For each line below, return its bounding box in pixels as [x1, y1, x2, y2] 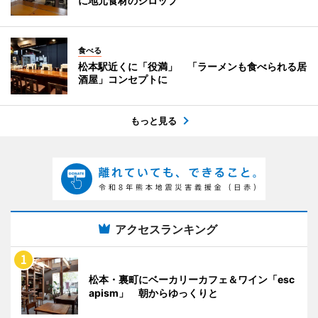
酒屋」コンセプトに [78, 72, 168, 85]
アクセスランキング [115, 221, 217, 236]
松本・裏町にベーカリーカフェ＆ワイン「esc [89, 273, 295, 285]
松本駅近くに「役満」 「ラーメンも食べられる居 [78, 60, 307, 72]
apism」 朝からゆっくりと [89, 286, 218, 299]
